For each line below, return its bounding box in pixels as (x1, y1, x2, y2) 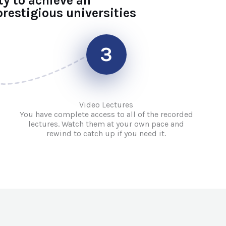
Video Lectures (79, 100, 134, 109)
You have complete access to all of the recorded (19, 109, 193, 119)
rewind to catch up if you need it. (46, 129, 166, 138)
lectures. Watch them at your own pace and (28, 119, 185, 129)
